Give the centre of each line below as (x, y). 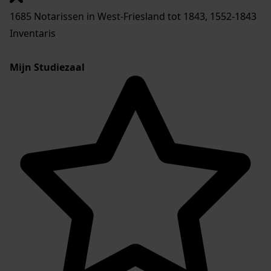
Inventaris (33, 34)
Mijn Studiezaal (47, 67)
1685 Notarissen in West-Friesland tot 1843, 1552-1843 (133, 17)
